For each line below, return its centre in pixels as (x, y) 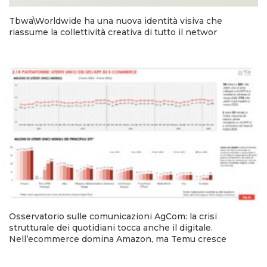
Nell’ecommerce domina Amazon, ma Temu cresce (118, 239)
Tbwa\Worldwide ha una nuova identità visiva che (116, 21)
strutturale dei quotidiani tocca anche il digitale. (111, 228)
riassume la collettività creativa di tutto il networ (113, 32)
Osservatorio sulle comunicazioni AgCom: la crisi (113, 217)
